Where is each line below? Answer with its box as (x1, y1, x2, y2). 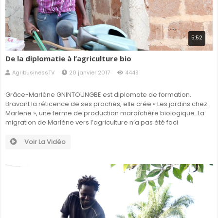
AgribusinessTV (12, 69, 54, 77)
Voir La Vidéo (24, 137, 66, 147)
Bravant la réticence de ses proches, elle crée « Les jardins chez (5, 99, 207, 109)
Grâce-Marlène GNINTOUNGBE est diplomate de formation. (5, 90, 191, 100)
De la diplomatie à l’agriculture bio (5, 54, 131, 64)
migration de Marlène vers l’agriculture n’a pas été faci (5, 118, 178, 127)
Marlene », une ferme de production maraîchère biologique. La (5, 109, 204, 118)
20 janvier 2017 (69, 69, 110, 77)
